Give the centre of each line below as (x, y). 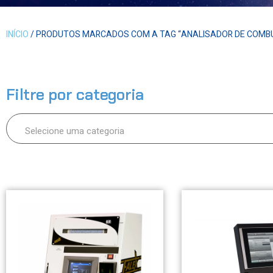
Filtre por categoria (75, 95)
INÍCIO (17, 34)
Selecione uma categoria (75, 131)
